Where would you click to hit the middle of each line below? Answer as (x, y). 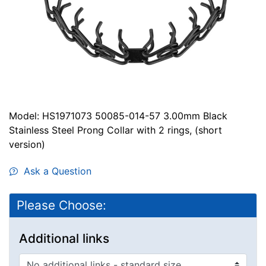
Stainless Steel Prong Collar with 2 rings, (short (115, 130)
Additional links (64, 238)
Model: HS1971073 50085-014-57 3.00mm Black (118, 115)
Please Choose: (61, 205)
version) (27, 144)
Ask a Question (55, 171)
